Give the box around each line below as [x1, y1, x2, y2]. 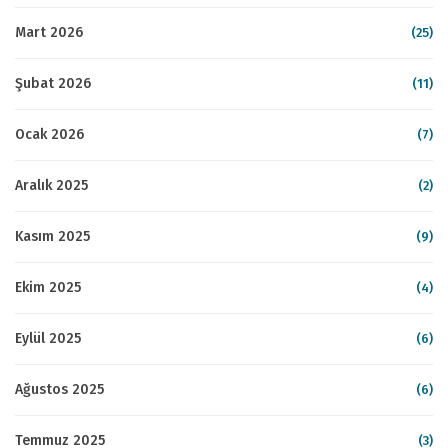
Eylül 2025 [15, 329, 81, 347]
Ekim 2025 [15, 278, 81, 296]
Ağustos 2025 [15, 380, 104, 398]
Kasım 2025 [15, 227, 90, 245]
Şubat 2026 [15, 74, 91, 92]
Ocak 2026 [15, 125, 84, 143]
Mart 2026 [15, 23, 83, 41]
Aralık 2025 [15, 176, 88, 194]
